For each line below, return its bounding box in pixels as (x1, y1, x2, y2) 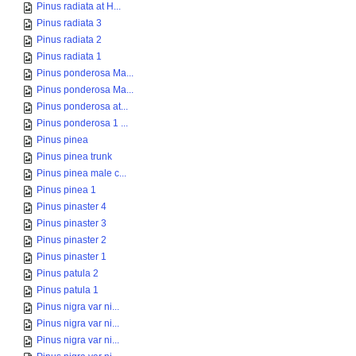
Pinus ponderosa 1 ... (37, 118, 128, 129)
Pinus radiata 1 (37, 51, 102, 62)
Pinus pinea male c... (37, 168, 126, 179)
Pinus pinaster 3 (37, 218, 106, 229)
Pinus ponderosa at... (37, 101, 128, 112)
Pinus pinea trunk (37, 151, 112, 162)
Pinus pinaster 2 (37, 234, 106, 246)
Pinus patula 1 (37, 284, 99, 296)
